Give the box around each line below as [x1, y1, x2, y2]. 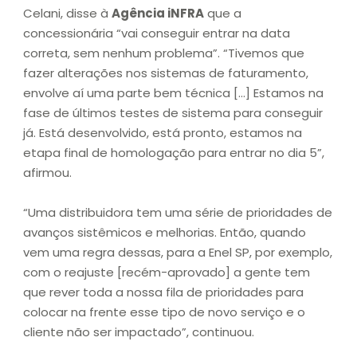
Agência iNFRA [112, 5, 204, 22]
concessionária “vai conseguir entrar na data [23, 25, 290, 42]
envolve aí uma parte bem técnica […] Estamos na [23, 84, 324, 102]
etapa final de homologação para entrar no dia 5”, [23, 144, 324, 162]
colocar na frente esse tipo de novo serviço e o [23, 304, 305, 321]
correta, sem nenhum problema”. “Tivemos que [23, 45, 304, 62]
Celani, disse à [23, 5, 112, 22]
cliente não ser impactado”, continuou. [23, 324, 257, 341]
